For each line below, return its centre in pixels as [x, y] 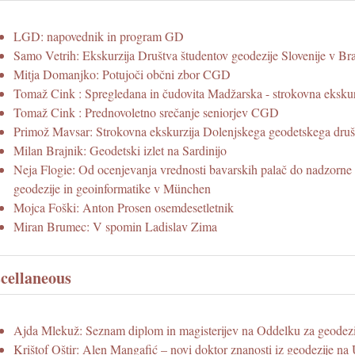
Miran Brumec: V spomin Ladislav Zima [115, 227]
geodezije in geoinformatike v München [112, 189]
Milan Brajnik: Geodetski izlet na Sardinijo [120, 151]
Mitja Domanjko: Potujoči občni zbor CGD [122, 74]
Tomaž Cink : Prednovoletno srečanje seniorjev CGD [146, 113]
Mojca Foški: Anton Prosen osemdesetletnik [124, 208]
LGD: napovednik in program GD [99, 36]
